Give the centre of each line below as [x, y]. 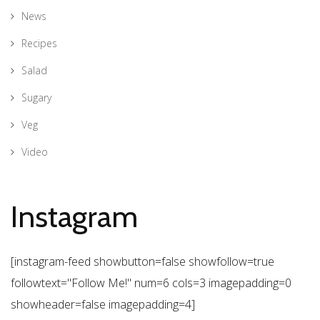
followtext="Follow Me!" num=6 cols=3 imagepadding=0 [151, 282]
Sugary [36, 97]
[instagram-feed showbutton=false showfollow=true [142, 261]
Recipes [39, 43]
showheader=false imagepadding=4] [103, 304]
